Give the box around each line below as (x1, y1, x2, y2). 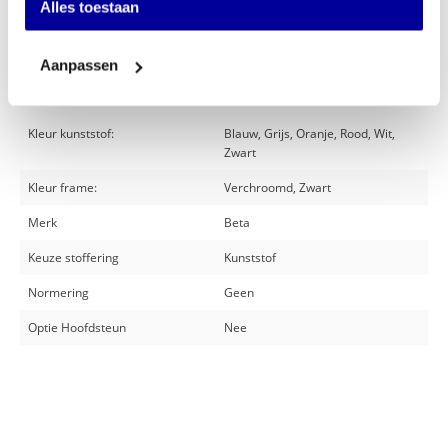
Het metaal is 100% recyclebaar (20, 12, 174, 28)
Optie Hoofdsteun (28, 319, 126, 335)
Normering (28, 284, 89, 300)
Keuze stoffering (28, 249, 119, 265)
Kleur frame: (28, 179, 97, 195)
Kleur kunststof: (28, 125, 114, 141)
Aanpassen (40, 56, 118, 74)
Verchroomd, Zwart (224, 179, 331, 195)
